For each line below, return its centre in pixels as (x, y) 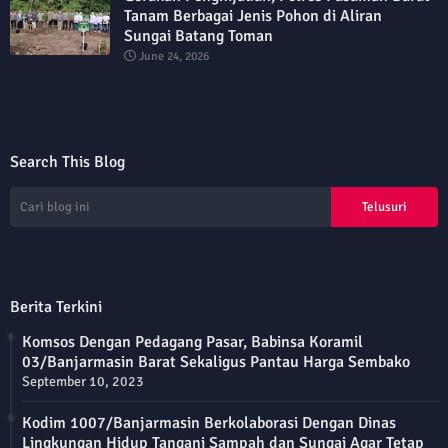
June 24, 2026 (174, 57)
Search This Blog (67, 162)
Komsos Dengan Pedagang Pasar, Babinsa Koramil (192, 342)
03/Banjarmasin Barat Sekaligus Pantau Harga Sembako (216, 362)
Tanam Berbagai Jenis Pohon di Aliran (253, 16)
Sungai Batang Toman (198, 36)
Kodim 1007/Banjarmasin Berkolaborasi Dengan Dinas (209, 423)
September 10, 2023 (83, 382)
